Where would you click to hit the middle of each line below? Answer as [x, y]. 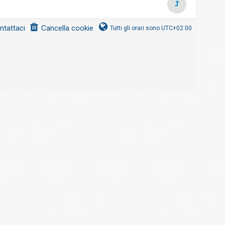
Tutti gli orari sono [136, 28]
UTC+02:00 [177, 28]
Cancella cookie [68, 28]
